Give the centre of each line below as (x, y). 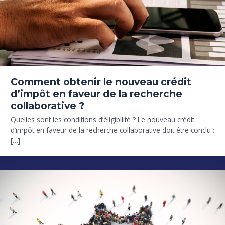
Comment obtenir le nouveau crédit (101, 82)
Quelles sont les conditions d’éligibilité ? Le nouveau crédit (102, 120)
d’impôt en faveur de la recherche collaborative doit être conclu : (112, 130)
